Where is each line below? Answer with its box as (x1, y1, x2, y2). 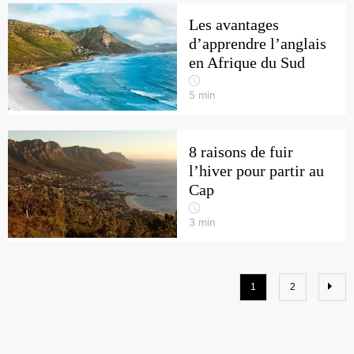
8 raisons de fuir (189, 143, 293, 160)
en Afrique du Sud (189, 54, 305, 71)
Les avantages (189, 16, 279, 33)
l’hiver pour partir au (189, 162, 324, 179)
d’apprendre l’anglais (189, 35, 326, 52)
